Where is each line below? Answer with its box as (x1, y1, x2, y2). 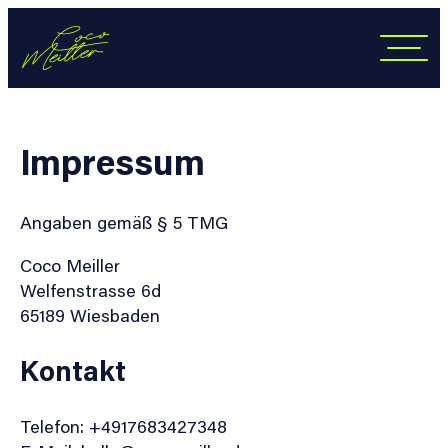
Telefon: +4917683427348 (20, 413, 227, 438)
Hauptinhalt (7, 32, 103, 56)
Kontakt (20, 352, 126, 389)
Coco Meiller (20, 253, 120, 278)
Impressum (20, 137, 205, 186)
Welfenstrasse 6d (20, 278, 161, 303)
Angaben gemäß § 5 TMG (20, 210, 228, 235)
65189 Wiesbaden (20, 303, 160, 328)
